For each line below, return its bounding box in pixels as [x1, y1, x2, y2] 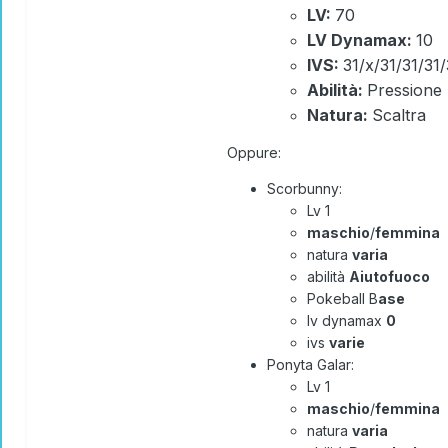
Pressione [367, 80, 442, 101]
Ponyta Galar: [267, 356, 354, 374]
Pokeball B [307, 290, 378, 308]
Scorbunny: [267, 180, 350, 198]
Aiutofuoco [349, 268, 430, 286]
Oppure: [227, 144, 281, 162]
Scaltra [372, 105, 426, 126]
